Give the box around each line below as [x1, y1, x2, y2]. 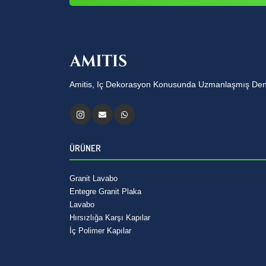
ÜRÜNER [69, 142, 101, 154]
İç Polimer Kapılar [69, 226, 131, 235]
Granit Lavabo [69, 173, 118, 183]
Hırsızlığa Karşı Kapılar [69, 213, 150, 222]
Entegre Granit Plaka [69, 186, 141, 196]
